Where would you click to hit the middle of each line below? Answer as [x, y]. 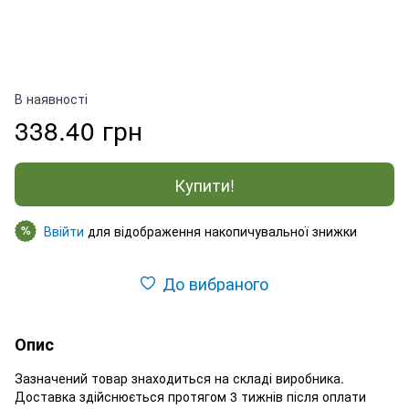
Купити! [204, 184]
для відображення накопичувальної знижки [220, 231]
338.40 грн [79, 129]
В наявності [51, 98]
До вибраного [215, 283]
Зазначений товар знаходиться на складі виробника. [179, 378]
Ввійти [64, 231]
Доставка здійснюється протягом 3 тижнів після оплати [190, 396]
